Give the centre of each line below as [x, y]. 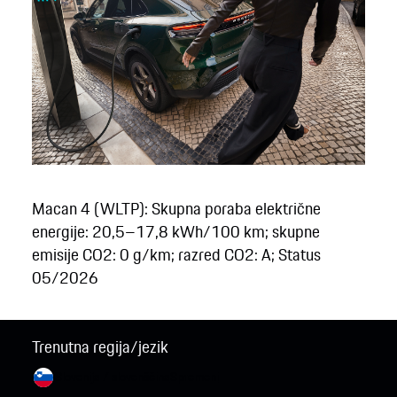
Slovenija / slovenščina [112, 377]
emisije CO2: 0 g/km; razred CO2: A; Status [176, 254]
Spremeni [194, 377]
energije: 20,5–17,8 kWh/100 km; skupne [175, 231]
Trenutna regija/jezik [100, 347]
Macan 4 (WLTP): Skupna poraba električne [176, 208]
